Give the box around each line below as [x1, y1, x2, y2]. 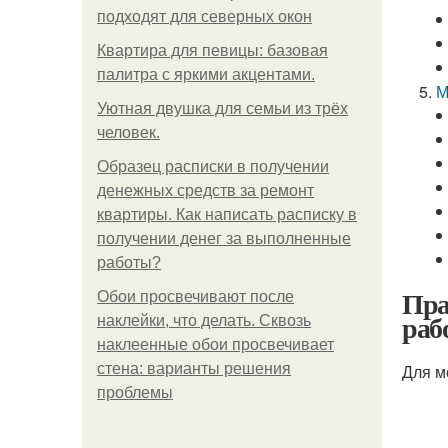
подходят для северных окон [97, 8, 312, 25]
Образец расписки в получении [97, 158, 329, 175]
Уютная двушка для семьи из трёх [97, 100, 348, 117]
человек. [97, 124, 160, 141]
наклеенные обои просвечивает [97, 336, 334, 353]
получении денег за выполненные [97, 230, 351, 247]
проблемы [97, 384, 173, 401]
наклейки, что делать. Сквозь [97, 312, 311, 329]
